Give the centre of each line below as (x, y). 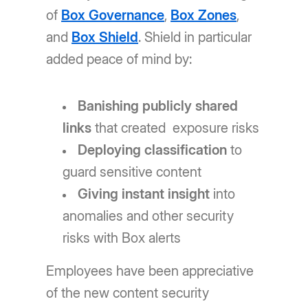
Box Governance (113, 15)
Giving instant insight (144, 194)
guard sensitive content (132, 172)
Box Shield (105, 37)
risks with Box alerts (122, 238)
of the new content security (128, 293)
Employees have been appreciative (150, 271)
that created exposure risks (176, 128)
